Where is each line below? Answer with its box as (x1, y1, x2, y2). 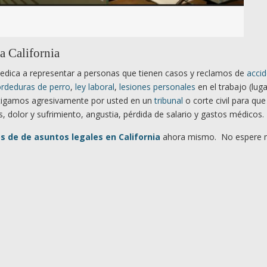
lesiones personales (119, 80, 195, 92)
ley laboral (75, 80, 114, 92)
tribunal (154, 94, 183, 106)
